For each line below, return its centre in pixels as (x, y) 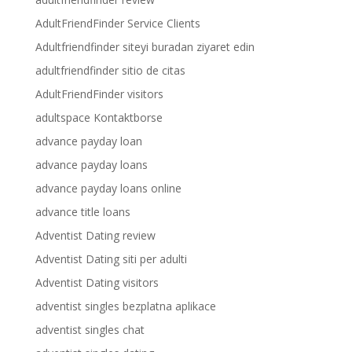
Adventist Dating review (95, 235)
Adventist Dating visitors (97, 282)
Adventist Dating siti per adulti (111, 259)
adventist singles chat (90, 330)
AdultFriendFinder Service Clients (117, 23)
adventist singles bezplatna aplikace (125, 306)
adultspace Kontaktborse (99, 117)
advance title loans (82, 212)
